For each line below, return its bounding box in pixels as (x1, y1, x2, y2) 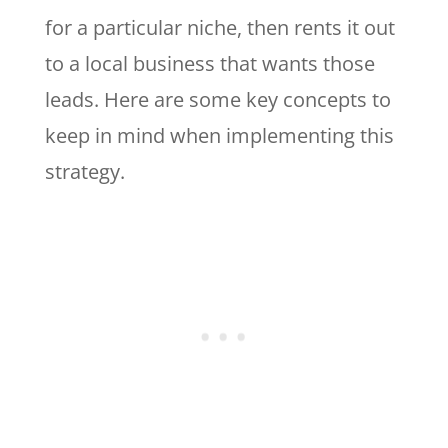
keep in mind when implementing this (44, 121, 394, 149)
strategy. (44, 157, 125, 185)
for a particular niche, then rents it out (44, 13, 395, 41)
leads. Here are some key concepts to (44, 85, 391, 113)
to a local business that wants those (44, 49, 375, 77)
